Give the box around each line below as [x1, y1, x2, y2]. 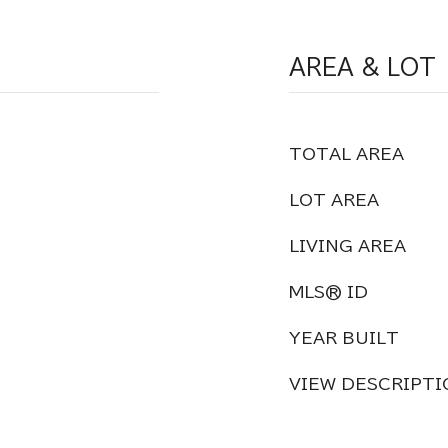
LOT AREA [289, 192, 379, 208]
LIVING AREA [289, 238, 406, 254]
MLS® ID [289, 284, 368, 300]
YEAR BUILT [289, 330, 399, 346]
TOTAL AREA [289, 146, 404, 162]
